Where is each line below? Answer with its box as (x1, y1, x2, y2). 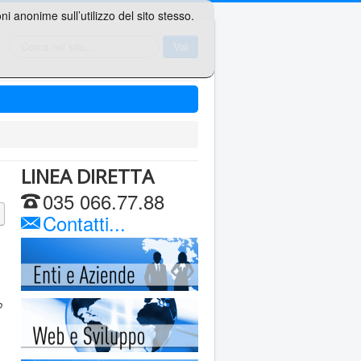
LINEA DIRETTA (21, 163, 154, 189)
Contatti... (37, 209, 126, 237)
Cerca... (9, 35, 46, 50)
